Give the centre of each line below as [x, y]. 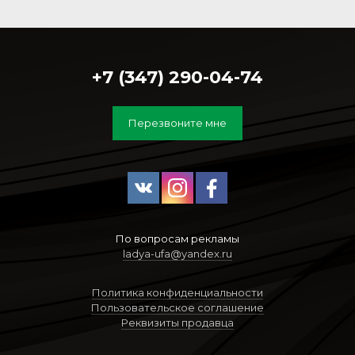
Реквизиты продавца [177, 323]
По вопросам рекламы [177, 239]
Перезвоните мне [177, 123]
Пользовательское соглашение [177, 308]
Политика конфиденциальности [177, 293]
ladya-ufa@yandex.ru [177, 254]
